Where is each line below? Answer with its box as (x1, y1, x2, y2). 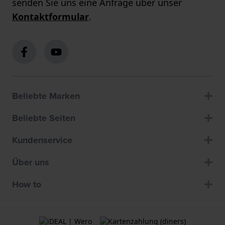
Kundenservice (12, 134, 72, 147)
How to (12, 178, 41, 191)
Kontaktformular (12, 11, 89, 23)
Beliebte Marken (12, 89, 80, 103)
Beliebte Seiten (12, 111, 75, 125)
